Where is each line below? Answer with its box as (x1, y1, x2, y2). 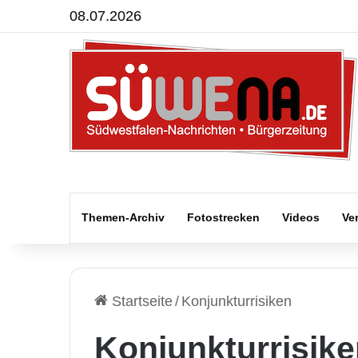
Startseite (108, 293, 173, 309)
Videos (282, 211, 320, 224)
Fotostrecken (187, 211, 260, 224)
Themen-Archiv (82, 211, 165, 224)
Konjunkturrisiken (181, 293, 292, 309)
